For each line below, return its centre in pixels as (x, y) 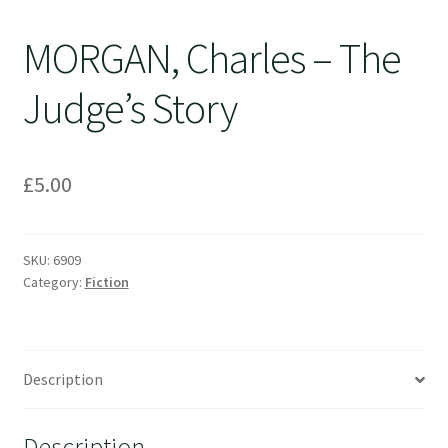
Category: (53, 281)
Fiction (106, 281)
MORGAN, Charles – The (211, 58)
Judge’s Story (129, 108)
